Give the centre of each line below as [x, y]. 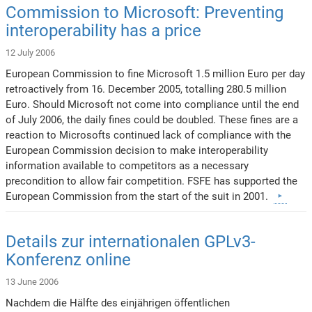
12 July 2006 [31, 52]
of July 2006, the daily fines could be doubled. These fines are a [152, 119]
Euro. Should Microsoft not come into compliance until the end [153, 104]
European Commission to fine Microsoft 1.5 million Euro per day [156, 73]
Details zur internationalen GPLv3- [131, 241]
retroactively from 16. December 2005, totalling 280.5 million [146, 89]
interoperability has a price [104, 30]
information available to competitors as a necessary [127, 165]
